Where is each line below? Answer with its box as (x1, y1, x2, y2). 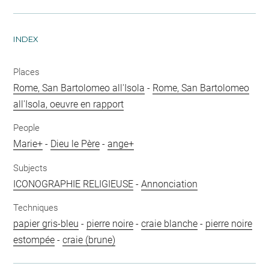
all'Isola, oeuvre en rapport (13, 98, 124, 110)
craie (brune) (62, 234, 116, 246)
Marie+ (13, 138, 43, 150)
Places (13, 66, 40, 77)
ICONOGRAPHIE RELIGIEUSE (13, 178, 134, 190)
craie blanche (141, 218, 198, 229)
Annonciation (141, 178, 198, 190)
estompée (13, 234, 55, 246)
